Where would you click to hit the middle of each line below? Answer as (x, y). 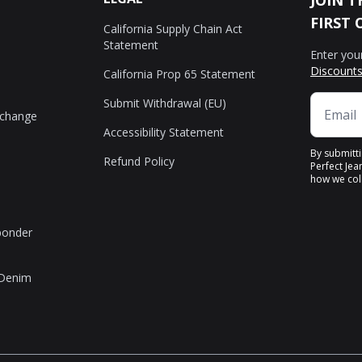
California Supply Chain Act (173, 29)
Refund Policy (139, 161)
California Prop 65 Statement (179, 74)
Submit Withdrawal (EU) (165, 103)
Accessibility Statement (164, 132)
